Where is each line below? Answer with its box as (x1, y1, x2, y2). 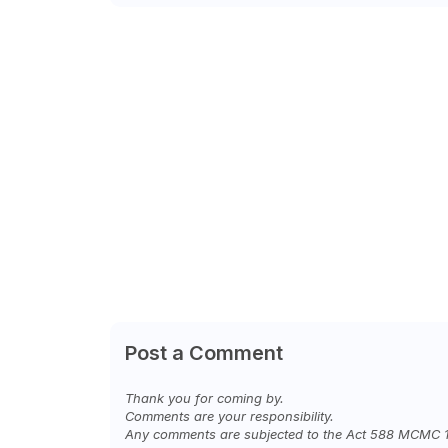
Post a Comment (124, 341, 283, 365)
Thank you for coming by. (124, 390, 284, 406)
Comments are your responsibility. (124, 408, 334, 424)
